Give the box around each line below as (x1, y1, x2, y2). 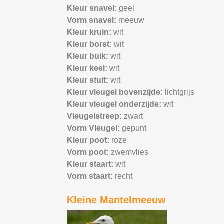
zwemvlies (111, 148, 149, 157)
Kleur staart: (67, 160, 116, 169)
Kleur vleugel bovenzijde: (67, 88, 165, 97)
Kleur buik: (67, 52, 111, 61)
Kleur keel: (67, 64, 110, 73)
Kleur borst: (67, 40, 114, 49)
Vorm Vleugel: (67, 124, 122, 133)
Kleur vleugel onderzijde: (67, 100, 164, 109)
